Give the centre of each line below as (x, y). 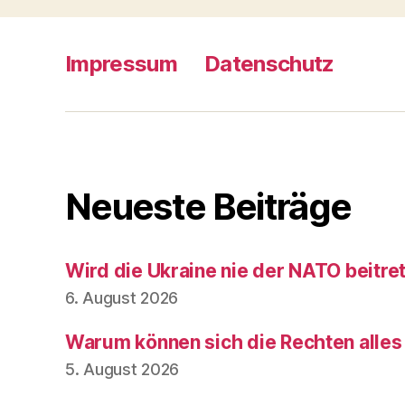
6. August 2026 (122, 297)
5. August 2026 (122, 369)
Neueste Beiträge (208, 206)
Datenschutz (269, 63)
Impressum (122, 63)
